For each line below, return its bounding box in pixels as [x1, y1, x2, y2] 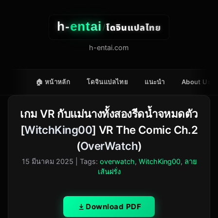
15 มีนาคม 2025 [21, 157, 73, 166]
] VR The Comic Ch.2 [91, 123, 198, 137]
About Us [181, 78, 212, 86]
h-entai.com [89, 43, 129, 52]
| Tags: [75, 157, 100, 166]
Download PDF [86, 202, 141, 212]
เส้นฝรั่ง [97, 167, 121, 176]
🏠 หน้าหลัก [36, 78, 71, 86]
